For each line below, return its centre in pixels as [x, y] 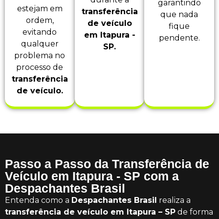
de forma [194, 212]
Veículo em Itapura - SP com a [92, 176]
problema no [40, 56]
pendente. [179, 38]
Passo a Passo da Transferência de [107, 164]
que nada [179, 15]
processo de [40, 67]
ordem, [40, 21]
